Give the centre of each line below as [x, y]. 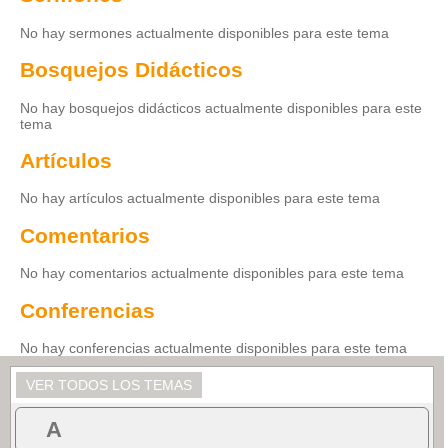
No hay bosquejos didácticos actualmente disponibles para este [221, 107]
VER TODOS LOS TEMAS [109, 385]
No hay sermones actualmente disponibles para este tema [204, 32]
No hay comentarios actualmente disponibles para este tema [212, 273]
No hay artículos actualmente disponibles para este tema [200, 198]
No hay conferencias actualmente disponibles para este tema [213, 348]
